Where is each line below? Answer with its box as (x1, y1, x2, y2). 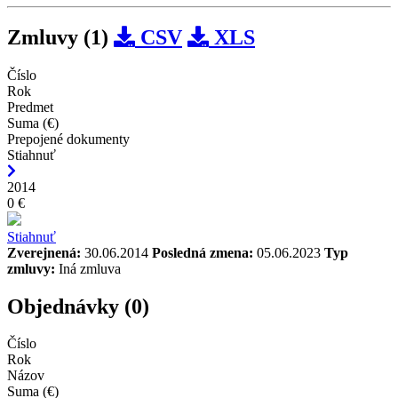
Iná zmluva (55, 260, 121, 276)
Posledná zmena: (152, 244, 253, 260)
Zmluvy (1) (7, 25, 114, 49)
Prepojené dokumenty (7, 131, 130, 147)
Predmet (7, 99, 53, 115)
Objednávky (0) (7, 294, 149, 318)
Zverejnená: (7, 244, 81, 260)
